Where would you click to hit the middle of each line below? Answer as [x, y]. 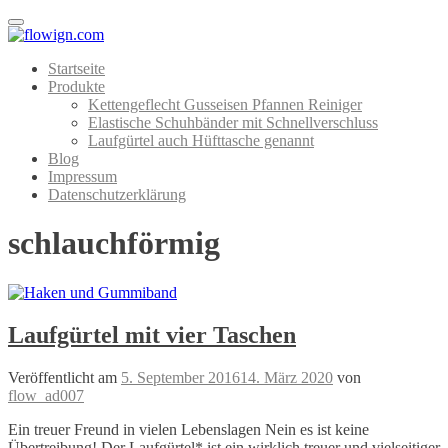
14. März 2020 [286, 377]
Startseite [76, 68]
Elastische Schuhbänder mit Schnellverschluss [233, 122]
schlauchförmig [114, 243]
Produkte [76, 86]
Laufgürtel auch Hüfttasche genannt [201, 140]
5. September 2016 [180, 377]
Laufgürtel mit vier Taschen [152, 334]
